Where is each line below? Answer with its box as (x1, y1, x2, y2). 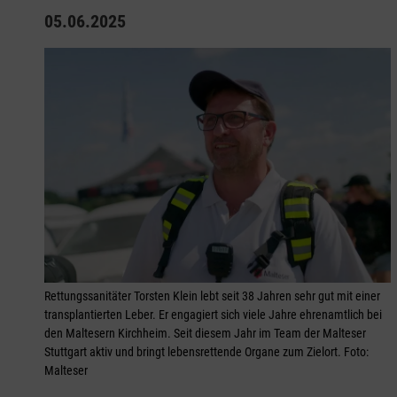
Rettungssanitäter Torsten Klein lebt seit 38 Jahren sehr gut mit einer (44, 289, 380, 304)
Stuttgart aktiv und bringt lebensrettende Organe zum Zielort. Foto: (44, 345, 369, 360)
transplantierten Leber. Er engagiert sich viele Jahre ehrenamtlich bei (44, 307, 382, 323)
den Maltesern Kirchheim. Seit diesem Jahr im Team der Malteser (44, 326, 366, 341)
